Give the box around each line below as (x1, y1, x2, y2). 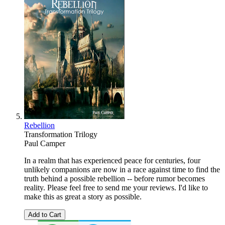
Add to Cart (28, 211, 61, 219)
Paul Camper (24, 139, 65, 148)
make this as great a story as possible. (24, 192, 142, 201)
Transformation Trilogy (24, 130, 97, 139)
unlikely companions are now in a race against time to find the (24, 165, 220, 174)
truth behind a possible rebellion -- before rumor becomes (24, 174, 205, 183)
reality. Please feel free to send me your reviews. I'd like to (24, 183, 208, 192)
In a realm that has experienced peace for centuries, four (24, 156, 200, 165)
